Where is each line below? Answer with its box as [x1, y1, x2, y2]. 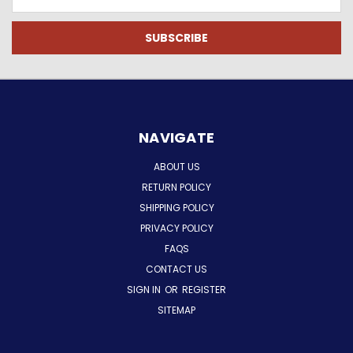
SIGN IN [127, 282, 163, 296]
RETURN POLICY [142, 180, 211, 194]
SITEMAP [158, 303, 195, 317]
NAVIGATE [139, 127, 214, 147]
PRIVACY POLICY [139, 221, 214, 235]
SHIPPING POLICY [139, 200, 214, 214]
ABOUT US [153, 159, 200, 173]
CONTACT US [146, 262, 207, 276]
